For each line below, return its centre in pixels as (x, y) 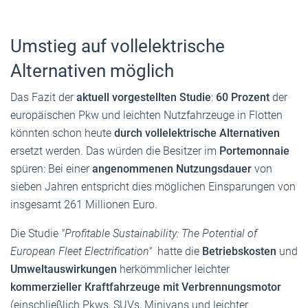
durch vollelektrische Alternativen (197, 133)
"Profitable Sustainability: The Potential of (159, 233)
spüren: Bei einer (51, 168)
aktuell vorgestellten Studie (144, 97)
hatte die (177, 251)
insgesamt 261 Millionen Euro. (84, 204)
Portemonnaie (254, 151)
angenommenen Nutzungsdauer (172, 168)
